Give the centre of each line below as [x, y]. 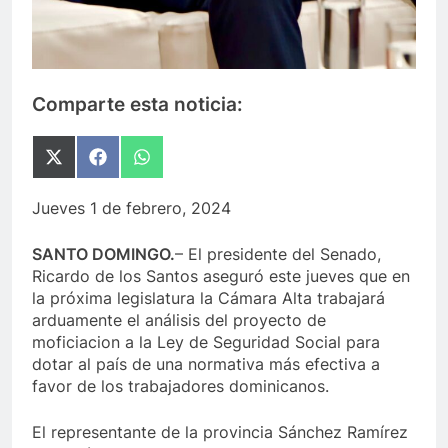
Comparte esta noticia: [137, 105]
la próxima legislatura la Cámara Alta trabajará [208, 297]
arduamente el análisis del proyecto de [179, 319]
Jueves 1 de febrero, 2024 [131, 207]
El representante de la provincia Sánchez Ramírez [220, 431]
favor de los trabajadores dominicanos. [180, 385]
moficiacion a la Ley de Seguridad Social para [206, 341]
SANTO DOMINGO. [103, 253]
